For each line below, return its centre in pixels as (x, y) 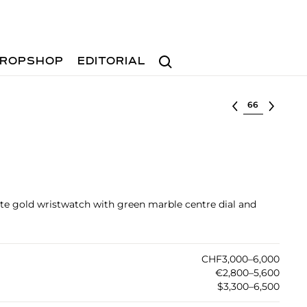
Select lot (266, 103)
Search (171, 55)
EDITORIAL (112, 62)
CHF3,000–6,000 (240, 259)
